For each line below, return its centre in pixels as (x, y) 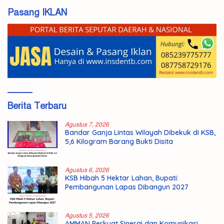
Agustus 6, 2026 (87, 170)
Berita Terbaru (37, 106)
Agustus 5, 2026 (87, 215)
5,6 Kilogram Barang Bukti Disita (119, 141)
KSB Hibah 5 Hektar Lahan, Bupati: (122, 178)
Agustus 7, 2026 (87, 124)
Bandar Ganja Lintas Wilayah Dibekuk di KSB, (140, 132)
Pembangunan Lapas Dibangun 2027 (127, 187)
